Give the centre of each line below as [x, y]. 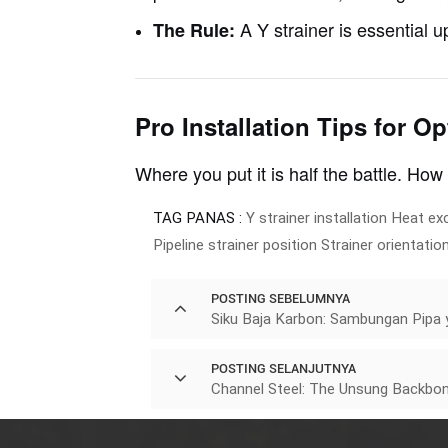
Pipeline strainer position [234, 244]
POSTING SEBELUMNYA [280, 298]
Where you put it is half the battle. [270, 172]
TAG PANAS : [197, 217]
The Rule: [193, 29]
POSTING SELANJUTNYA [283, 368]
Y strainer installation [316, 217]
